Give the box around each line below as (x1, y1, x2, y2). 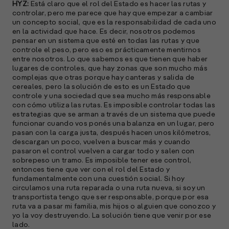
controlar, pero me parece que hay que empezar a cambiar (12, 9, 213, 17)
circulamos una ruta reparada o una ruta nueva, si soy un (12, 184, 205, 192)
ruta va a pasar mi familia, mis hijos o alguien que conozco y (12, 202, 216, 210)
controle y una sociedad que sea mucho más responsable (12, 92, 211, 100)
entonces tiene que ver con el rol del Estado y (12, 166, 170, 173)
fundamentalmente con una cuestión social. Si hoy (12, 175, 185, 182)
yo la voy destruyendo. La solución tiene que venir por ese (12, 212, 212, 219)
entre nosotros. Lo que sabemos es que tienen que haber (12, 55, 208, 63)
